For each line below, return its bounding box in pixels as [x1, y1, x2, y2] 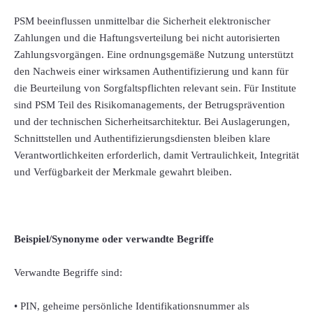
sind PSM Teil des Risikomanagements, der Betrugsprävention [14, 99, 285, 111]
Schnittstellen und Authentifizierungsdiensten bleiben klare [14, 133, 270, 145]
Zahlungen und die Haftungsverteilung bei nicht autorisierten [14, 32, 280, 44]
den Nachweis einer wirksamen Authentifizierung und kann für [14, 66, 289, 78]
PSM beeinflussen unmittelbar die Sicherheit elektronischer [14, 15, 270, 27]
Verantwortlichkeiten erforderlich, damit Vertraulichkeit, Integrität [14, 150, 299, 161]
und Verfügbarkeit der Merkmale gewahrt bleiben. [14, 166, 232, 178]
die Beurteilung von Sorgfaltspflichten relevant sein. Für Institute [14, 82, 296, 94]
